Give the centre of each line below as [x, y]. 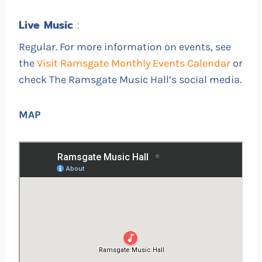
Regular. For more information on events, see [125, 46]
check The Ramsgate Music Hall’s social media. [130, 79]
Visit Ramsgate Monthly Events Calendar [135, 63]
